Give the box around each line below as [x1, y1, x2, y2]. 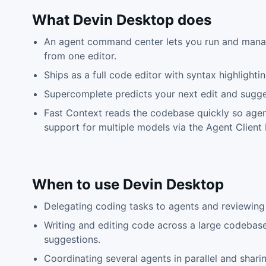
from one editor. [43, 50, 116, 62]
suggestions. [43, 233, 100, 245]
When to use [31, 176, 123, 193]
